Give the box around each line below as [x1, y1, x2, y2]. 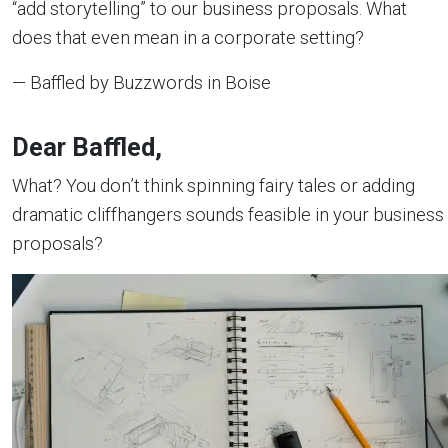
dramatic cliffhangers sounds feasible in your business [12, 204, 444, 225]
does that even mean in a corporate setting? [12, 27, 364, 48]
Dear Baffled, [12, 133, 162, 162]
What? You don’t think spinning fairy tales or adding [12, 175, 415, 196]
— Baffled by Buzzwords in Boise [12, 72, 271, 93]
